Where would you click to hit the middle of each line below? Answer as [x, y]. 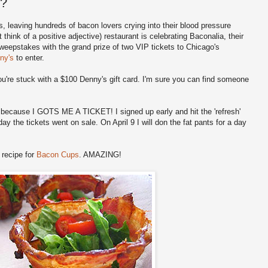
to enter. [29, 58]
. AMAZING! [100, 155]
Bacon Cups [58, 155]
